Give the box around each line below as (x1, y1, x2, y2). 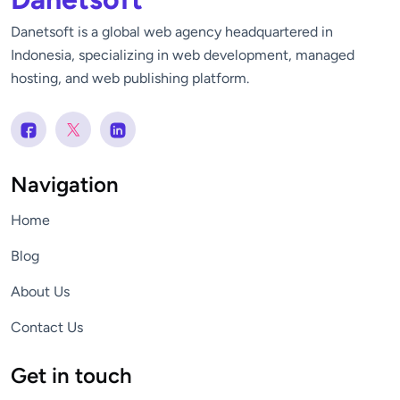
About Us (11, 282, 70, 300)
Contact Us (11, 318, 83, 336)
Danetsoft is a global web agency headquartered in (11, 22, 333, 40)
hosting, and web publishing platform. (11, 69, 249, 87)
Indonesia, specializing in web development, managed (11, 46, 354, 63)
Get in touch (11, 362, 132, 388)
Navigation (11, 171, 119, 197)
